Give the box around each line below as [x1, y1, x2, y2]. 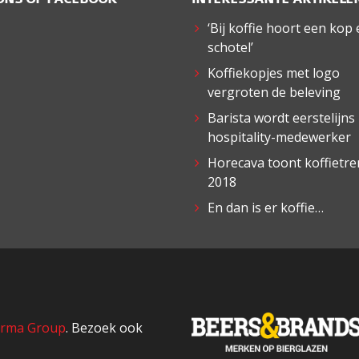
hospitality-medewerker [208, 128, 351, 147]
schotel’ [208, 38, 253, 57]
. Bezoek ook [66, 319, 143, 337]
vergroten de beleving [208, 83, 341, 102]
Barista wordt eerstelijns [208, 109, 355, 127]
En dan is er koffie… [208, 199, 324, 217]
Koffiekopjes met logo [208, 64, 340, 83]
